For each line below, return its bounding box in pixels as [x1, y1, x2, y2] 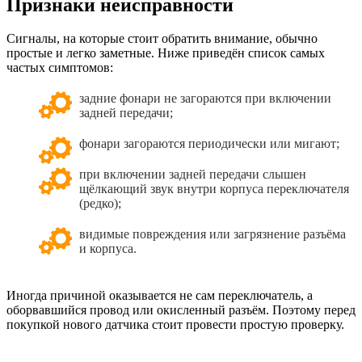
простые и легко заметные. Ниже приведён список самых [6, 46, 325, 61]
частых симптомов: [6, 61, 113, 75]
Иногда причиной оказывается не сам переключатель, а [6, 288, 313, 303]
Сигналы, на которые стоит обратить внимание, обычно [6, 32, 318, 46]
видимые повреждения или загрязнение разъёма [79, 227, 346, 242]
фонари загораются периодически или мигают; [79, 137, 339, 151]
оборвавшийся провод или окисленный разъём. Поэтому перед [6, 303, 356, 318]
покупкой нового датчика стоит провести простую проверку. [6, 318, 344, 332]
